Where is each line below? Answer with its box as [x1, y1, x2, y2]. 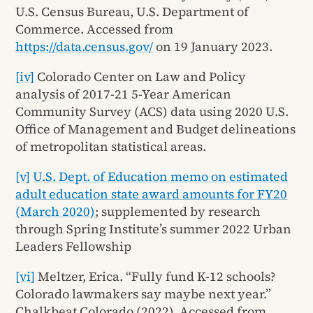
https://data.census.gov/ [15, 38, 154, 56]
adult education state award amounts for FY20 [15, 185, 288, 203]
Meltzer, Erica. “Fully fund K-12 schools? [35, 268, 276, 286]
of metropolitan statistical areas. [15, 138, 207, 156]
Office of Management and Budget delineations [15, 120, 296, 138]
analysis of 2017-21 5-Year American [15, 85, 232, 103]
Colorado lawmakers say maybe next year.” [15, 285, 272, 303]
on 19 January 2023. [153, 38, 273, 56]
